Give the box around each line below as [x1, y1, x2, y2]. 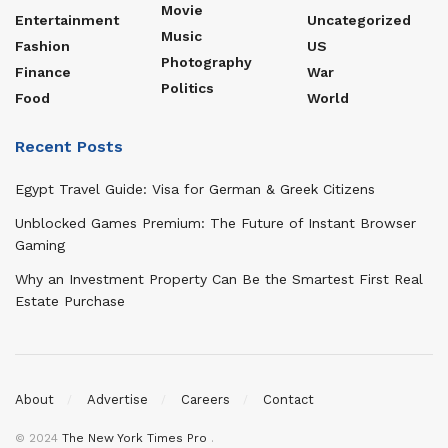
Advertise [87, 392, 148, 408]
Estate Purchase [15, 292, 125, 309]
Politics [161, 79, 214, 96]
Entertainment [15, 11, 119, 28]
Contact [263, 392, 314, 408]
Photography [161, 53, 252, 70]
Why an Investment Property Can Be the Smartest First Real [15, 270, 423, 287]
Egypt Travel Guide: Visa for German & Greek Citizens [15, 180, 375, 197]
